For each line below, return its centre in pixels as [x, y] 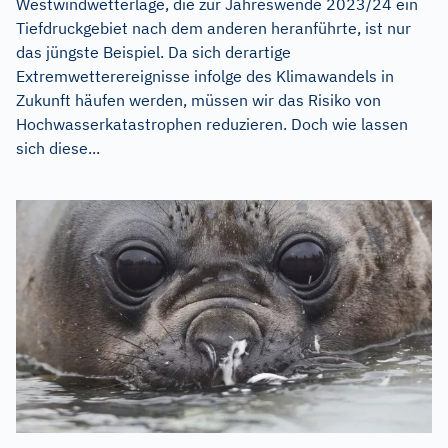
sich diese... [58, 147]
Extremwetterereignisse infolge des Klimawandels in [205, 75]
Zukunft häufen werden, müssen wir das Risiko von [198, 99]
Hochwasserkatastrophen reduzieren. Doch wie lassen [212, 123]
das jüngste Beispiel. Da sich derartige [153, 51]
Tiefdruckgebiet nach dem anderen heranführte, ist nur [213, 27]
